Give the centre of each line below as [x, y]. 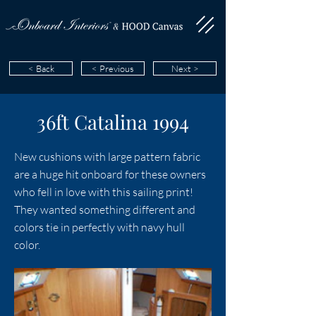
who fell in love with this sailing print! [104, 192]
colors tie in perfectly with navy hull [99, 227]
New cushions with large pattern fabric [107, 157]
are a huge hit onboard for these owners [110, 174]
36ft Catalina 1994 [113, 122]
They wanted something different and [105, 209]
